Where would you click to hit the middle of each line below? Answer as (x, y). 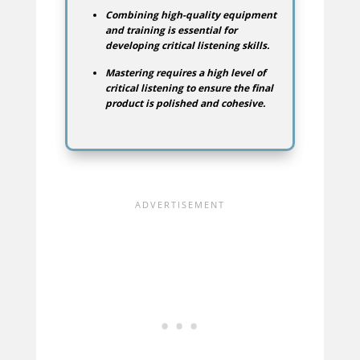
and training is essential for (171, 31)
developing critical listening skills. (187, 46)
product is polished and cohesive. (185, 104)
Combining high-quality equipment (190, 15)
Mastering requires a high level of (185, 73)
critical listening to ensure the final (189, 88)
